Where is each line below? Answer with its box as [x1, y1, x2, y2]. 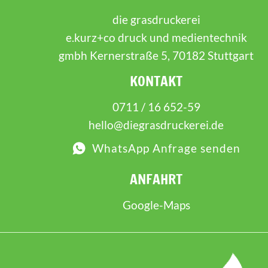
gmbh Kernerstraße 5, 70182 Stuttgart [59, 48, 254, 62]
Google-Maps [122, 197, 190, 212]
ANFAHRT [130, 169, 183, 189]
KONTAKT [130, 71, 183, 91]
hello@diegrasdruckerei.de [89, 117, 224, 132]
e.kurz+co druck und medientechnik [65, 30, 247, 44]
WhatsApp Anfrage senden [92, 141, 241, 156]
